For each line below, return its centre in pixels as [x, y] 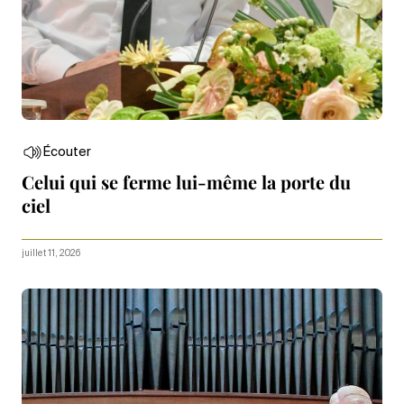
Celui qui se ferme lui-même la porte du [186, 182]
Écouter [67, 153]
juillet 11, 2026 [51, 254]
